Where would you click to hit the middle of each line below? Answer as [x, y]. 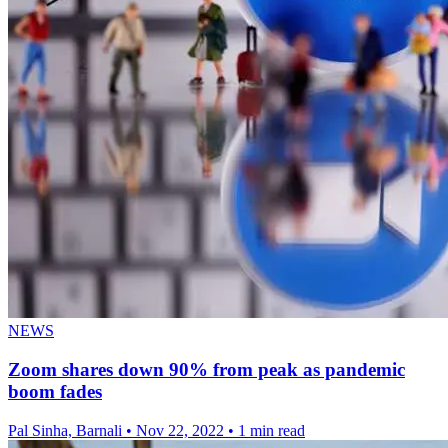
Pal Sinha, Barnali [67, 430]
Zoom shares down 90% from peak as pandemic [206, 370]
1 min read [271, 430]
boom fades [55, 392]
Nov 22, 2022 [180, 430]
